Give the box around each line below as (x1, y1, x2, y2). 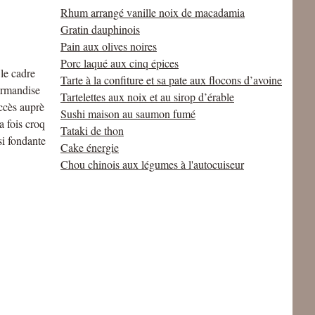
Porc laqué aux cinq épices (60, 56, 179, 70)
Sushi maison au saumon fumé (60, 106, 195, 121)
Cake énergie (60, 140, 119, 155)
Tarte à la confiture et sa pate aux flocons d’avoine (60, 72, 282, 87)
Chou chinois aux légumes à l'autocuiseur (60, 157, 244, 172)
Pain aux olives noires (60, 39, 157, 53)
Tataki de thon (60, 123, 124, 138)
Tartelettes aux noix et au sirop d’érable (60, 89, 234, 104)
